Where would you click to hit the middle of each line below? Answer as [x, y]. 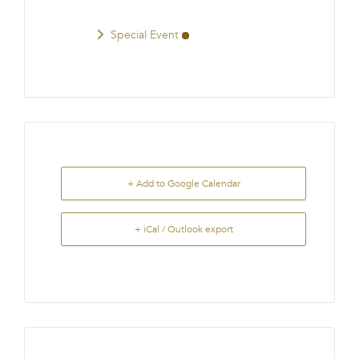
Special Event [145, 34]
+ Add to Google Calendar [184, 183]
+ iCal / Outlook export [184, 229]
